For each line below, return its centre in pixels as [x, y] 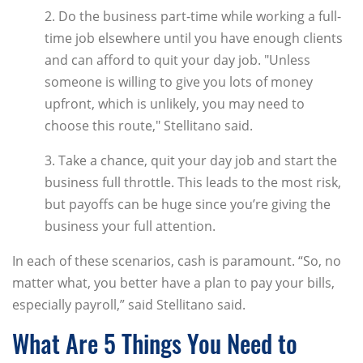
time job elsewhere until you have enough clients [194, 38]
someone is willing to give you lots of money [179, 82]
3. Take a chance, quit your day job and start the [191, 161]
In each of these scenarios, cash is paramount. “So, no [177, 261]
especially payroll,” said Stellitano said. [129, 305]
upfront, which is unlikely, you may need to [175, 104]
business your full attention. [130, 226]
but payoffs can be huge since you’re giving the [188, 205]
